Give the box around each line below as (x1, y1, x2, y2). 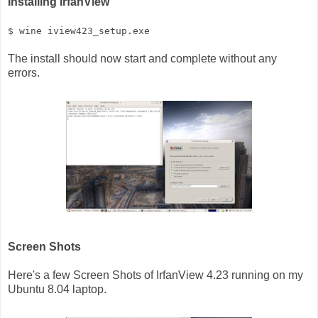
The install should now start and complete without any (8, 52, 277, 65)
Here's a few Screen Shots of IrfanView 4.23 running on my (8, 268, 303, 281)
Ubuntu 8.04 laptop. (8, 283, 106, 295)
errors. (8, 66, 40, 79)
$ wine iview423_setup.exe (8, 25, 150, 36)
